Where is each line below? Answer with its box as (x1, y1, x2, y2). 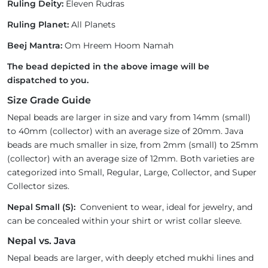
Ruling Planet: (7, 19, 69, 31)
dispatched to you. (7, 75, 91, 86)
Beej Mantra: (7, 40, 62, 51)
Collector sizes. (7, 181, 72, 192)
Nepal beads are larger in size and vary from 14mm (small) (7, 112, 251, 123)
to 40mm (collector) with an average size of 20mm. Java (7, 126, 243, 137)
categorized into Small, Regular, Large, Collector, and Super (7, 167, 257, 178)
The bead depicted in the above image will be (7, 61, 209, 72)
